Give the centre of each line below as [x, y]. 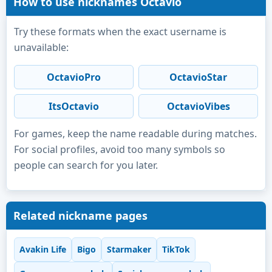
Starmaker [129, 250]
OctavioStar [198, 77]
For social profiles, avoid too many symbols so [120, 149]
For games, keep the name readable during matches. [135, 133]
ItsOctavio [74, 106]
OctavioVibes [198, 106]
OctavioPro [74, 77]
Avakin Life [43, 250]
